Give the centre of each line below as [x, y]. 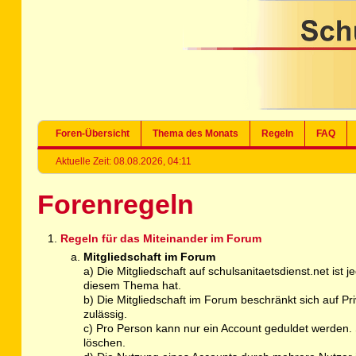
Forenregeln [116, 205]
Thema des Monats [196, 133]
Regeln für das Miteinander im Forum [161, 239]
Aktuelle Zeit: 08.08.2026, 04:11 [124, 161]
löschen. [104, 343]
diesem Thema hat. [132, 286]
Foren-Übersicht [93, 133]
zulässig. [105, 314]
